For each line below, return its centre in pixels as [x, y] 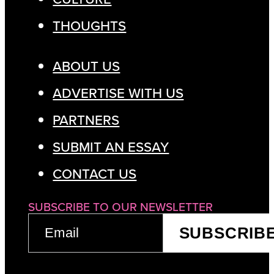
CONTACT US [95, 174]
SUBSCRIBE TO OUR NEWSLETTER [121, 207]
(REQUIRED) [61, 235]
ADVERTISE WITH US [118, 93]
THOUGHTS [90, 25]
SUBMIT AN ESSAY [111, 147]
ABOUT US [87, 66]
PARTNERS [86, 120]
